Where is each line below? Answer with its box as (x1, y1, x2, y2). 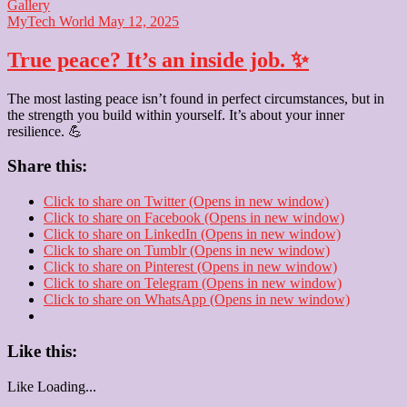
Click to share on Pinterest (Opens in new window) (44, 259, 337, 275)
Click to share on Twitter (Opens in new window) (44, 194, 329, 210)
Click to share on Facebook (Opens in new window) (44, 210, 344, 226)
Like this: (7, 341, 77, 361)
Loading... (37, 378, 96, 394)
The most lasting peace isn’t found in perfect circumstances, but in (7, 90, 384, 106)
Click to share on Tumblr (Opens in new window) (44, 243, 330, 259)
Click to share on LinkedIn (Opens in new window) (44, 226, 341, 243)
